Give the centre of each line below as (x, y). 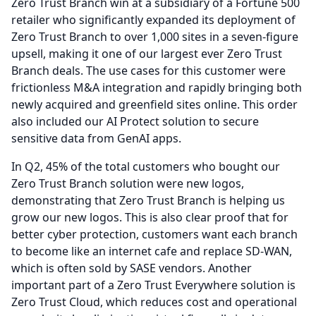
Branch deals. (47, 71)
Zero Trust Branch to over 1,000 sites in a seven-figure (155, 37)
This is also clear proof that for (207, 217)
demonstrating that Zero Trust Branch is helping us (148, 200)
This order (270, 104)
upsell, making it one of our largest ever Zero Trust (147, 54)
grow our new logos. (67, 217)
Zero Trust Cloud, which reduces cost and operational (154, 302)
